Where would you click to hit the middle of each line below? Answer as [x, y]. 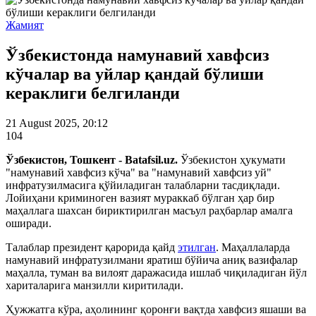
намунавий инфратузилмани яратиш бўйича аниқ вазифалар [152, 260]
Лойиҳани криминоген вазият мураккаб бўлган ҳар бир [140, 197]
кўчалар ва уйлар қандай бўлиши [135, 74]
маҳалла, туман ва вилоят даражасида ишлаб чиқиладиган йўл [156, 272]
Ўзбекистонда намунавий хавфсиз [138, 55]
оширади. [29, 223]
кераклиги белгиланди [93, 93]
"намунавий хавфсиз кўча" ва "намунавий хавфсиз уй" [139, 172]
